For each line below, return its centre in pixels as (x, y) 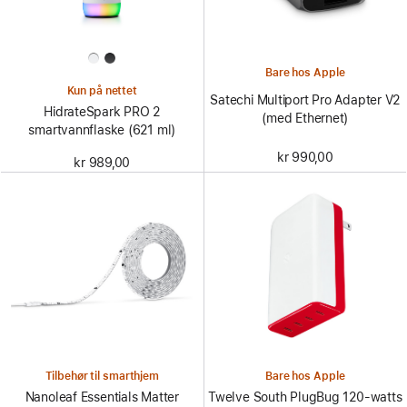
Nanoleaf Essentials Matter (102, 397)
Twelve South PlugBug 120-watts (305, 397)
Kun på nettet (102, 91)
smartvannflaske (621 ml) (102, 130)
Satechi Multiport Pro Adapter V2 (305, 100)
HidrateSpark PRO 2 (102, 112)
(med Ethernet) (305, 119)
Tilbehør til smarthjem (102, 376)
